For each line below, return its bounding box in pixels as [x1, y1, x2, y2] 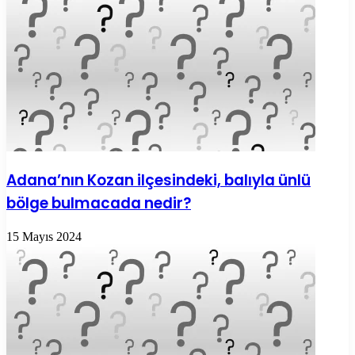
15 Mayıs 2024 [6, 230, 82, 244]
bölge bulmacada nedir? [6, 193, 191, 215]
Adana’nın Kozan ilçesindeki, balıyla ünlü [6, 170, 311, 192]
